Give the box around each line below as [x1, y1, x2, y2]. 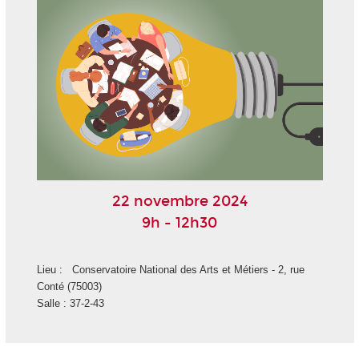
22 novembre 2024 [111, 192, 248, 210]
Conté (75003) [36, 280, 102, 292]
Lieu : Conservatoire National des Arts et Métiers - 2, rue [36, 263, 305, 276]
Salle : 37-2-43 [36, 296, 104, 309]
